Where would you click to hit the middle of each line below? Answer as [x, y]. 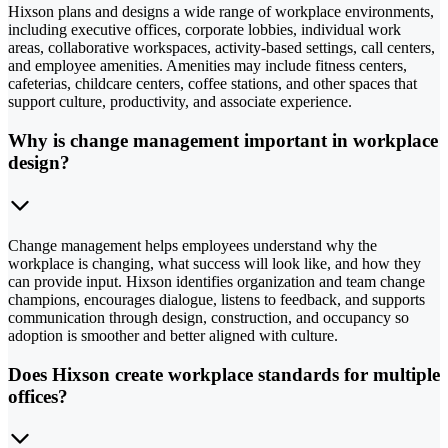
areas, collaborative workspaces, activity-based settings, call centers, [221, 48]
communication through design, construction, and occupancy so [208, 317]
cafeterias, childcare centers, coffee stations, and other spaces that [212, 84]
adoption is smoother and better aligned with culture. [173, 335]
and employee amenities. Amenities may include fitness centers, [207, 66]
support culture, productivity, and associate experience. [180, 102]
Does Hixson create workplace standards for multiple [224, 374]
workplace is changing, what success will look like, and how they [214, 263]
